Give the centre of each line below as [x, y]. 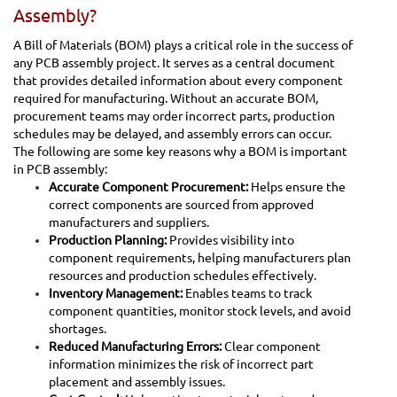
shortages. [78, 328]
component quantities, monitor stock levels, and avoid [200, 311]
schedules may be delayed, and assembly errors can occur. [172, 133]
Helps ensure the [297, 187]
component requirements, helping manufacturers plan [200, 257]
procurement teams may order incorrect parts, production [174, 116]
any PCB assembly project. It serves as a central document [174, 62]
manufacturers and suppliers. [129, 222]
